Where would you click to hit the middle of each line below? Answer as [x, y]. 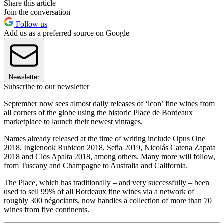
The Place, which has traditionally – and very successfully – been [107, 183]
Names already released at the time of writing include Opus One [105, 139]
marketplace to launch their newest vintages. [73, 122]
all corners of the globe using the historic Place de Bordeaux [98, 113]
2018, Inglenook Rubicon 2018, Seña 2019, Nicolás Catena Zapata [110, 148]
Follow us [31, 24]
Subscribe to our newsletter [47, 87]
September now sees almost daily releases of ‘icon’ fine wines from [109, 104]
